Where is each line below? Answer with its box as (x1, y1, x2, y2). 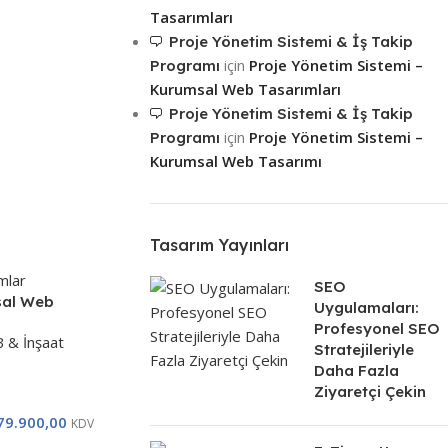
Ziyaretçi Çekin (313, 382, 426, 402)
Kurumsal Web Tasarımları (149, 79, 341, 100)
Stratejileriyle (313, 340, 414, 360)
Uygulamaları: (313, 298, 419, 318)
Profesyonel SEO (313, 319, 440, 339)
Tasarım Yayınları (149, 235, 289, 256)
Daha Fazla (313, 361, 399, 381)
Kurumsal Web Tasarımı (149, 151, 322, 172)
